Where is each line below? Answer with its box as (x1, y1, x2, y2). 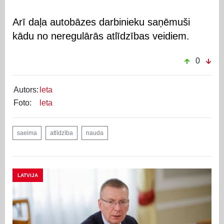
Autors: (13, 85, 38, 94)
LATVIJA (17, 172, 38, 178)
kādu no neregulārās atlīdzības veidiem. (12, 30, 189, 41)
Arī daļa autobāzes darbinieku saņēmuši (12, 16, 190, 27)
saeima (17, 129, 37, 136)
